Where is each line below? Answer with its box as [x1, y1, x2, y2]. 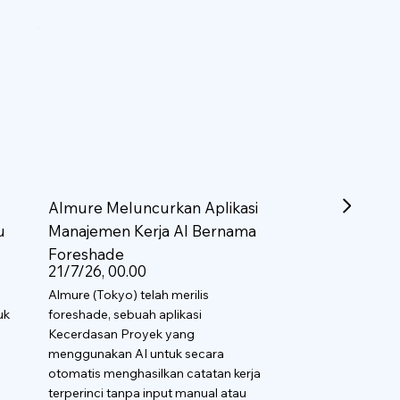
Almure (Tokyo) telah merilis [48, 286, 210, 303]
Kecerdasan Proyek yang [48, 325, 196, 342]
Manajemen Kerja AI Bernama [48, 221, 257, 240]
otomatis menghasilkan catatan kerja [48, 364, 262, 381]
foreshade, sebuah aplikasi [48, 305, 203, 322]
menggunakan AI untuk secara [48, 345, 225, 362]
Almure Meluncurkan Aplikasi [48, 197, 259, 217]
